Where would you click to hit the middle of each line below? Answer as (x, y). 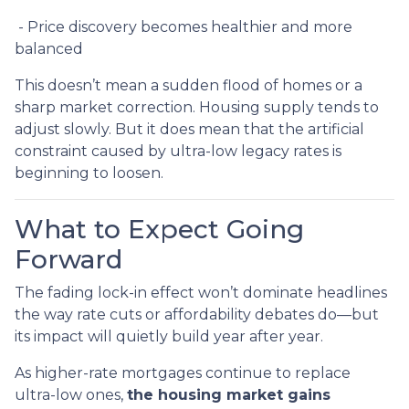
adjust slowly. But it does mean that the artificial (189, 129)
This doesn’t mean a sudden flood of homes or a (189, 85)
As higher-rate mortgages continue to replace (183, 372)
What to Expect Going (159, 229)
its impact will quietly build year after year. (169, 336)
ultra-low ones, (71, 394)
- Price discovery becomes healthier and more (184, 26)
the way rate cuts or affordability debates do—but (197, 314)
